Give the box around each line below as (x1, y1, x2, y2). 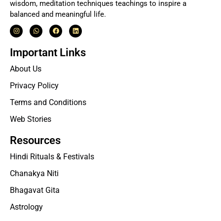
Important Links (10, 46, 86, 59)
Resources (10, 134, 61, 147)
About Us (10, 64, 41, 74)
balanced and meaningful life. (10, 9, 106, 19)
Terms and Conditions (10, 97, 86, 107)
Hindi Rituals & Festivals (10, 151, 94, 161)
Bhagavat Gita (10, 185, 60, 195)
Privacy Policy (10, 80, 59, 90)
